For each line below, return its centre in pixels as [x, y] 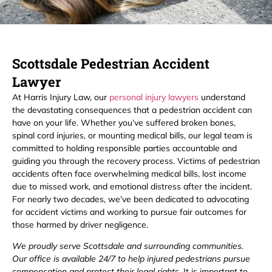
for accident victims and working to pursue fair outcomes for [129, 212]
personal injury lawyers [154, 97]
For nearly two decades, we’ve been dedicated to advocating [131, 199]
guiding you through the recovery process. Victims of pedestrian [136, 161]
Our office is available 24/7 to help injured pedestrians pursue [131, 258]
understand [222, 97]
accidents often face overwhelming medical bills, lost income [129, 173]
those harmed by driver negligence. [80, 224]
